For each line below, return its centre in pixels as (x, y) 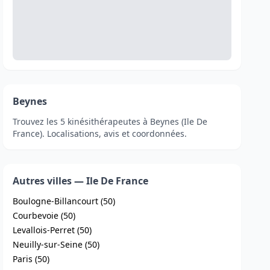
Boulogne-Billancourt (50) (64, 201)
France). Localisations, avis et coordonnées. (100, 133)
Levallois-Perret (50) (52, 230)
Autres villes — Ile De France (81, 181)
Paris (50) (31, 259)
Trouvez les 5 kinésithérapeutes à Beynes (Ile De (110, 121)
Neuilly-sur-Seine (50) (56, 244)
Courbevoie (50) (44, 215)
